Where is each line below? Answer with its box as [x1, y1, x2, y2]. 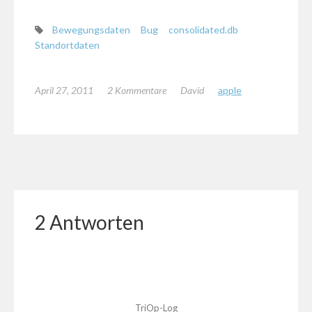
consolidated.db [169, 24, 238, 36]
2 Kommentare [107, 84, 166, 97]
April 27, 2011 [35, 84, 93, 97]
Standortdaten [35, 39, 100, 52]
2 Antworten [35, 210, 144, 235]
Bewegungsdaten [52, 24, 130, 36]
